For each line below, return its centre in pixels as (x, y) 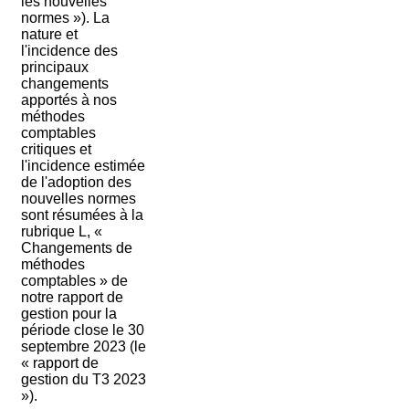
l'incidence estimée (83, 166)
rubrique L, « (61, 232)
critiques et (56, 150)
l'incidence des (69, 51)
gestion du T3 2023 (83, 380)
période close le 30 (82, 330)
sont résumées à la (82, 215)
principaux (54, 68)
